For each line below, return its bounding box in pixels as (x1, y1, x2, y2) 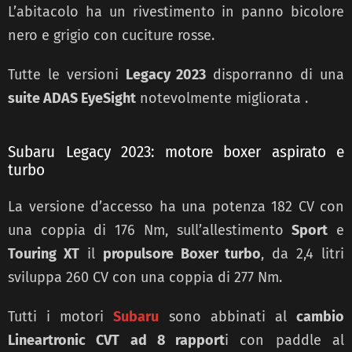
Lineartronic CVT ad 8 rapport (8, 331, 225, 349)
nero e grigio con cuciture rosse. (8, 26, 214, 44)
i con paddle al (225, 331, 345, 349)
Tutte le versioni (8, 65, 126, 83)
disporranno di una (206, 65, 345, 83)
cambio (296, 307, 345, 325)
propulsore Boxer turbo (102, 244, 262, 262)
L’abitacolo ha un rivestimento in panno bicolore (8, 2, 344, 20)
